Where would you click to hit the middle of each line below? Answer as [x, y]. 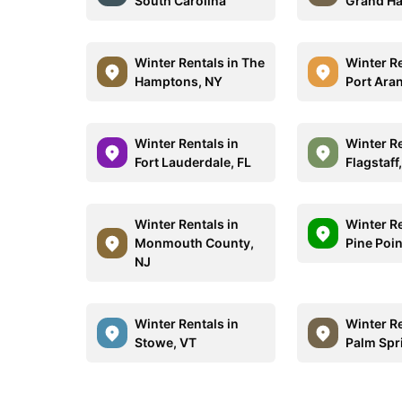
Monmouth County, [194, 243]
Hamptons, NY [179, 81]
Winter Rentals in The [200, 62]
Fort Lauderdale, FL [193, 162]
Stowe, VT [166, 342]
